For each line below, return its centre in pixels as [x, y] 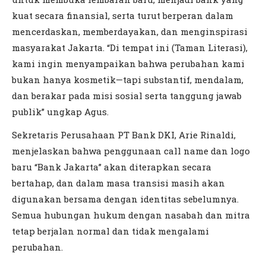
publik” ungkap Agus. [60, 112]
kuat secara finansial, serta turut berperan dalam [123, 16]
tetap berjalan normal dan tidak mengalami [110, 231]
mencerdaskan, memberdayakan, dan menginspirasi [130, 32]
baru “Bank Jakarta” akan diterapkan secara [112, 167]
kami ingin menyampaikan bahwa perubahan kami [128, 64]
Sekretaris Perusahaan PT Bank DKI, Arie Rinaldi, [124, 135]
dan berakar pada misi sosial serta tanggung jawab [127, 96]
